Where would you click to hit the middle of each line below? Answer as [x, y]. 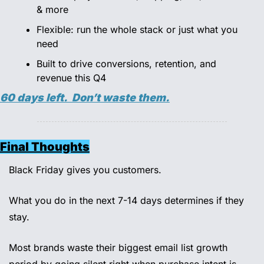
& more [54, 10]
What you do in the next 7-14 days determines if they [126, 201]
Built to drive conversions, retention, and [126, 64]
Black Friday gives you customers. [87, 170]
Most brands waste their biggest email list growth [118, 248]
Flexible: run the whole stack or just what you [137, 30]
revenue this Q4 [73, 78]
